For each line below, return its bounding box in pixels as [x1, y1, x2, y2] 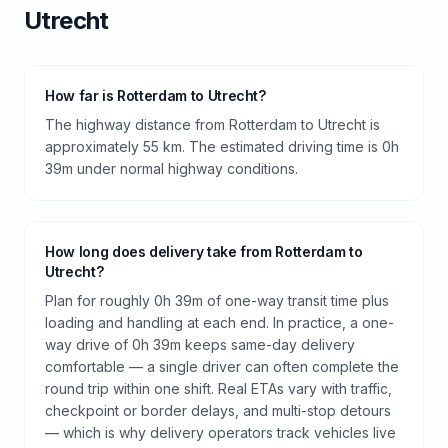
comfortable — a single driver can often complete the [45, 357, 399, 375]
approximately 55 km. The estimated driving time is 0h [45, 137, 399, 155]
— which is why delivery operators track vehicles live [45, 423, 396, 441]
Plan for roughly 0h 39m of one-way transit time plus [45, 291, 389, 309]
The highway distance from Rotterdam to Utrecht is [45, 115, 380, 133]
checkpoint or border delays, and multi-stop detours [45, 401, 391, 419]
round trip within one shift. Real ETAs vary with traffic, [45, 379, 392, 397]
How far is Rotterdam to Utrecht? [45, 86, 266, 104]
